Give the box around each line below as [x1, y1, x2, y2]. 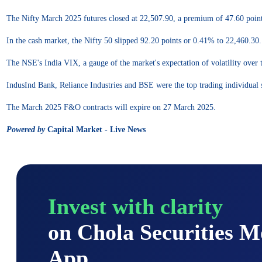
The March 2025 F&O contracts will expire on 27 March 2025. [6, 102, 216, 112]
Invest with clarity [48, 194, 223, 219]
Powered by [6, 125, 45, 134]
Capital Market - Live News [45, 125, 146, 134]
